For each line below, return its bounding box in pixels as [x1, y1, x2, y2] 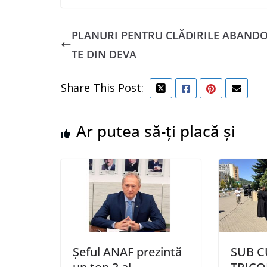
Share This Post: [61, 80, 144, 95]
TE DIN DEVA [72, 47, 136, 61]
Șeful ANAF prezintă [73, 244, 182, 260]
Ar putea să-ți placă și [76, 120, 235, 142]
